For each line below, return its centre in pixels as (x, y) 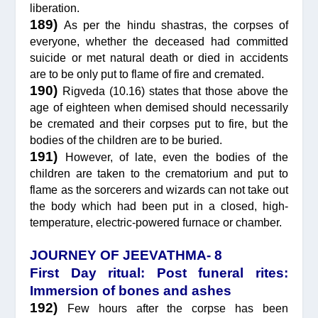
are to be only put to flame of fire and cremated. (147, 74)
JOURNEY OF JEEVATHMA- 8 (126, 256)
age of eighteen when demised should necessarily (159, 107)
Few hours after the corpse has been (178, 309)
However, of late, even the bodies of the (176, 157)
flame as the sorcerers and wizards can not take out (159, 190)
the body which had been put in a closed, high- (159, 206)
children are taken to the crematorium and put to (159, 173)
